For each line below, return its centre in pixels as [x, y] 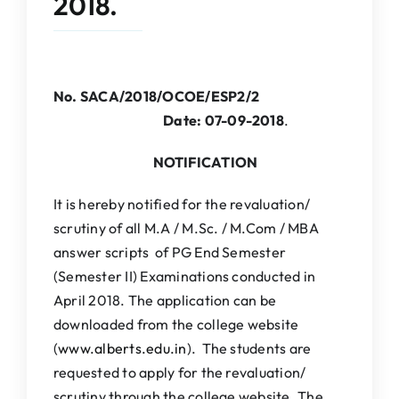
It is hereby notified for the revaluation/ [182, 204]
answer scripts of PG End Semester [170, 252]
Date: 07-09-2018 [168, 120]
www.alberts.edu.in [122, 348]
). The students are [249, 348]
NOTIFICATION [205, 162]
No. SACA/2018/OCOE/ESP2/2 [198, 96]
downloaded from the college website [176, 324]
